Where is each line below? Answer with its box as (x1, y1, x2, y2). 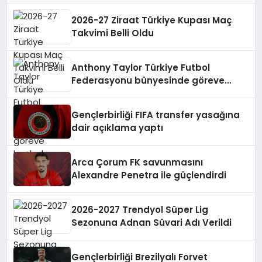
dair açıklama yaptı (71, 122, 164, 134)
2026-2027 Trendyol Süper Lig (71, 204, 209, 216)
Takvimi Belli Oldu (71, 27, 154, 39)
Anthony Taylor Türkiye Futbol (71, 61, 211, 74)
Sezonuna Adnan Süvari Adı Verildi (71, 216, 232, 229)
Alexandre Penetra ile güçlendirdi (71, 169, 227, 181)
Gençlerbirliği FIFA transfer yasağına (71, 109, 240, 121)
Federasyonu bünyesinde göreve (71, 74, 225, 87)
